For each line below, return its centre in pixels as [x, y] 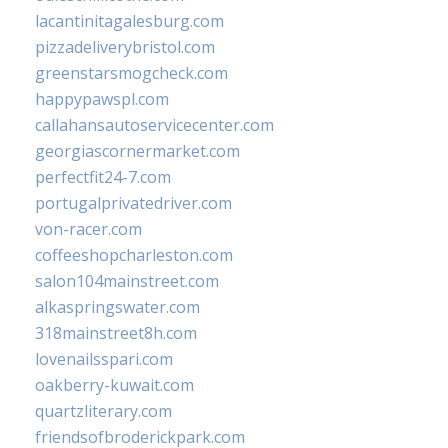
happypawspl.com [102, 99]
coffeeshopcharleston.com [134, 255]
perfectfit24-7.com [103, 177]
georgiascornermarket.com [137, 151]
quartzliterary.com [103, 411]
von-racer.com [88, 229]
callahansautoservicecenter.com [154, 125]
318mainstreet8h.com [116, 333]
